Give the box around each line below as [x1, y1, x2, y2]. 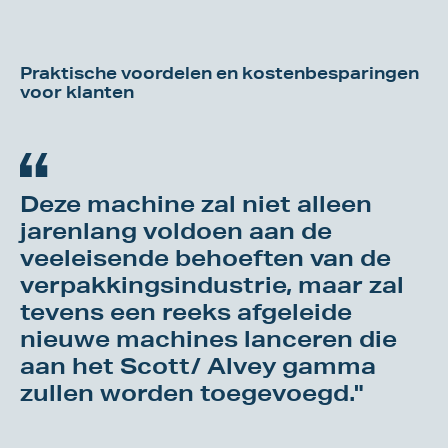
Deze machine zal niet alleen [20, 189, 372, 218]
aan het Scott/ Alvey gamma [20, 351, 376, 380]
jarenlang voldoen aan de [20, 216, 332, 245]
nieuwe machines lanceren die [20, 324, 397, 353]
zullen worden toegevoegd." [20, 378, 364, 407]
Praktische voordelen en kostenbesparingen [20, 62, 419, 84]
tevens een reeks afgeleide [20, 297, 352, 326]
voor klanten [20, 81, 134, 103]
